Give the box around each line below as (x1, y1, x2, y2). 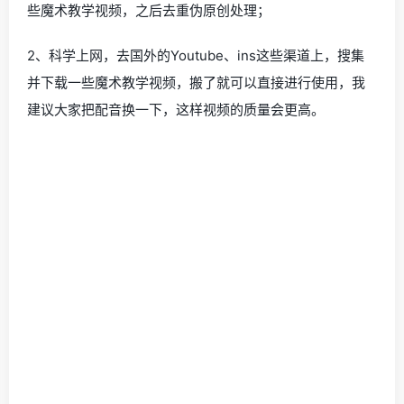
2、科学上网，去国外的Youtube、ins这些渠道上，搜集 (27, 46, 364, 64)
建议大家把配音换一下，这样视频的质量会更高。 (27, 100, 325, 118)
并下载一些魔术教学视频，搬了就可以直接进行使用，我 (27, 73, 365, 91)
